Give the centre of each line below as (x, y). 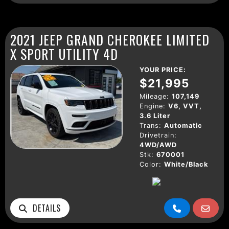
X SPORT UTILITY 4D (64, 53)
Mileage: (154, 96)
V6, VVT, (185, 106)
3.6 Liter (155, 116)
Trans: (151, 125)
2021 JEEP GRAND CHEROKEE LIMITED (110, 39)
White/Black (186, 164)
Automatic (183, 125)
